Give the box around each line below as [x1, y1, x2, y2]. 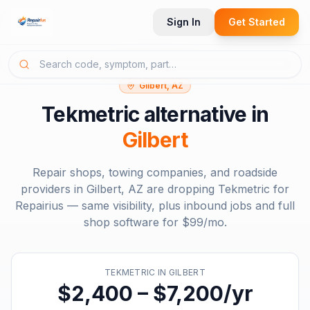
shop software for [83, 215, 182, 229]
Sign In [167, 16, 201, 28]
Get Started [228, 16, 285, 28]
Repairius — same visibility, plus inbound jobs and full [15, 199, 295, 212]
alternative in [139, 102, 268, 127]
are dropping [143, 182, 218, 196]
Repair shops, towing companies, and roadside [33, 165, 277, 179]
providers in [21, 182, 86, 196]
